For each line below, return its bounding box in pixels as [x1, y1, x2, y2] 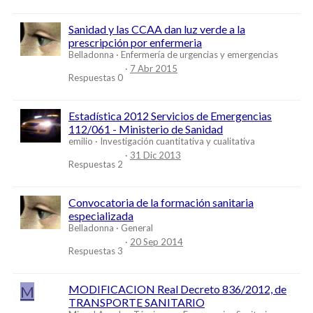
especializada [68, 209, 133, 223]
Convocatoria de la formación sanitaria [68, 196, 254, 210]
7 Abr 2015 [130, 62, 177, 74]
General [121, 222, 153, 234]
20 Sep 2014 [130, 235, 183, 247]
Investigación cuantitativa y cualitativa [100, 136, 255, 147]
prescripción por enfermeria [68, 36, 202, 50]
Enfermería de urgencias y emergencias [121, 49, 278, 61]
